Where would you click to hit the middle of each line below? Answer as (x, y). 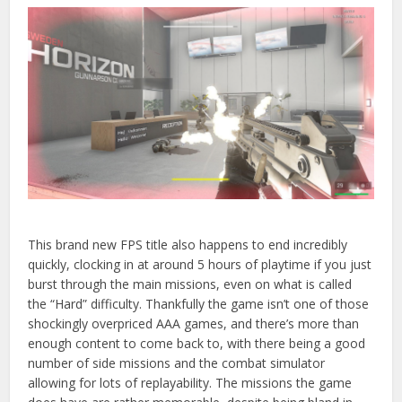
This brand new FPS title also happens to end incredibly (188, 245)
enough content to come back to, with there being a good (197, 344)
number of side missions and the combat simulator (177, 363)
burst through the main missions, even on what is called (190, 284)
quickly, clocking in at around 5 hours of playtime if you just (200, 265)
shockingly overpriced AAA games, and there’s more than (194, 324)
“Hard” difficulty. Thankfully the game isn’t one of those (210, 304)
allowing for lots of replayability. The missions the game (190, 383)
